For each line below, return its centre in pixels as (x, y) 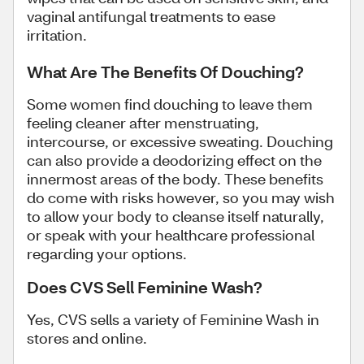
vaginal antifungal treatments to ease (151, 16)
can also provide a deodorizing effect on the (174, 160)
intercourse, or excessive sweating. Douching (180, 141)
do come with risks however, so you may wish (181, 197)
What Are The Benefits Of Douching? (165, 71)
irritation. (57, 35)
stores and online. (87, 338)
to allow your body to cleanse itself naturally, (175, 216)
